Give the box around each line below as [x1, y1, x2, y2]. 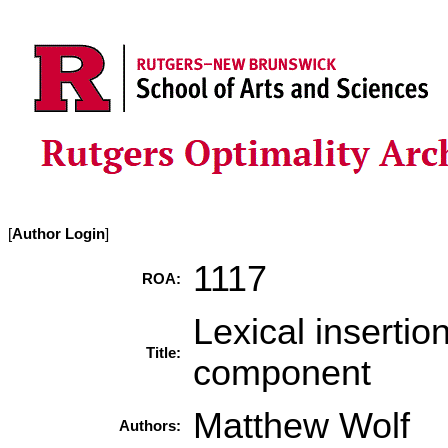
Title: [146, 345, 181, 361]
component [193, 353, 371, 393]
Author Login [12, 226, 105, 242]
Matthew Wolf [193, 406, 410, 446]
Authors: [119, 418, 181, 434]
